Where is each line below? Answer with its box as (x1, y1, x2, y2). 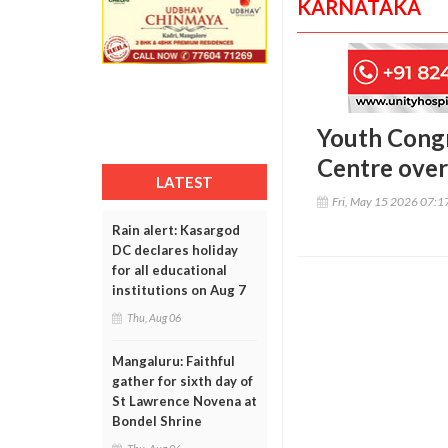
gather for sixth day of (112, 373, 253, 389)
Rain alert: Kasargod (112, 222, 240, 238)
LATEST (156, 173, 213, 191)
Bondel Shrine (112, 413, 202, 429)
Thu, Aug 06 (127, 311, 181, 324)
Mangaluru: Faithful (112, 353, 235, 369)
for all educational (112, 262, 227, 278)
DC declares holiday (112, 242, 238, 258)
